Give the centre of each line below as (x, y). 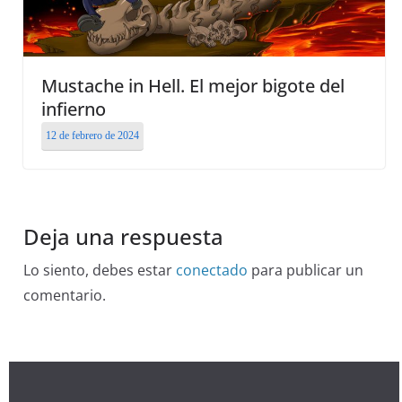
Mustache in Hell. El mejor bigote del (193, 85)
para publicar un (306, 270)
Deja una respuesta (123, 236)
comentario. (65, 295)
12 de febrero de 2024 (92, 135)
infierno (74, 109)
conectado (212, 270)
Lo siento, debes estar (100, 270)
